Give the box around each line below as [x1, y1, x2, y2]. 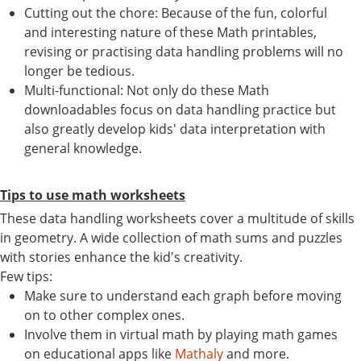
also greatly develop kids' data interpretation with [24, 119, 326, 138]
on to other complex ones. [24, 305, 185, 324]
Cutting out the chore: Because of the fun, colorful [24, 3, 327, 22]
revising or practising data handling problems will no [24, 42, 343, 60]
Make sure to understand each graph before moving [24, 286, 342, 305]
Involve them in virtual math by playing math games [24, 325, 338, 343]
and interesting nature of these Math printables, [24, 23, 317, 41]
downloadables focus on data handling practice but [24, 100, 336, 118]
